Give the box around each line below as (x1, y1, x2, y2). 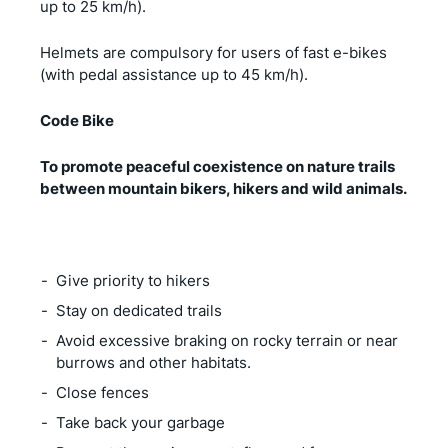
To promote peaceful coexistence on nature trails (40, 156, 395, 176)
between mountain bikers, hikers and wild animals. (40, 178, 407, 198)
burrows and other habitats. (56, 352, 251, 372)
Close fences (56, 382, 149, 402)
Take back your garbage (56, 412, 225, 432)
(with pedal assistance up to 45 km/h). (40, 64, 308, 84)
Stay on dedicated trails (56, 300, 222, 320)
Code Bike (40, 110, 114, 130)
